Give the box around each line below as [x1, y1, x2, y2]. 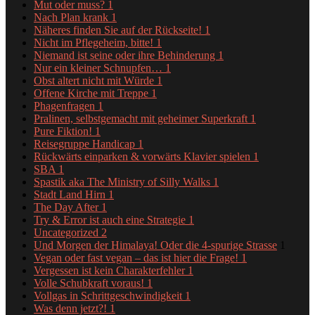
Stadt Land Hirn [34, 188, 108, 200]
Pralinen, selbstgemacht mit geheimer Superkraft [34, 112, 250, 124]
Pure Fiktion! [34, 124, 95, 137]
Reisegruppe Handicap [34, 137, 138, 150]
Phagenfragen [34, 99, 98, 112]
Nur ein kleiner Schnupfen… [34, 61, 165, 74]
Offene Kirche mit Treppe [34, 86, 151, 99]
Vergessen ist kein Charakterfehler [34, 264, 188, 276]
